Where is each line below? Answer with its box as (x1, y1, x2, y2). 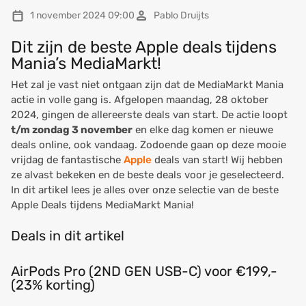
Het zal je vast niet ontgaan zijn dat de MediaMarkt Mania (11, 79, 283, 91)
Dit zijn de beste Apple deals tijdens (11, 38, 277, 57)
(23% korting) (11, 277, 95, 293)
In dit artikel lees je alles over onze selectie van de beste (11, 184, 279, 196)
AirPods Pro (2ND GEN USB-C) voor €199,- (11, 263, 277, 279)
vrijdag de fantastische (11, 154, 124, 166)
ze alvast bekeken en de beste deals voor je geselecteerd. (11, 169, 284, 181)
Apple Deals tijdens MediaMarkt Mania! (11, 199, 194, 211)
